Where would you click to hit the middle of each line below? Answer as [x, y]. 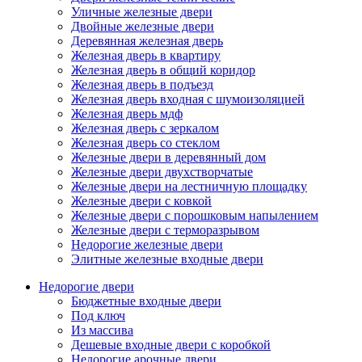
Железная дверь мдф [127, 114]
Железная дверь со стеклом [145, 143]
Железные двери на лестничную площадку [189, 187]
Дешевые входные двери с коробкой [171, 345]
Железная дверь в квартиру [146, 56]
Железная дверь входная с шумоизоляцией [188, 99]
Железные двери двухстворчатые [162, 172]
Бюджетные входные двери [146, 301]
